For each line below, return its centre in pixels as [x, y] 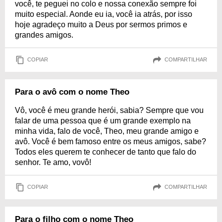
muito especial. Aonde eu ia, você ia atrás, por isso [104, 14]
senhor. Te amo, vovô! [53, 162]
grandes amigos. [44, 35]
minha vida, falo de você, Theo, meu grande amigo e [107, 131]
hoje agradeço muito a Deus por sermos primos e [101, 24]
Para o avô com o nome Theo [72, 92]
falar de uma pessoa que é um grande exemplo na [103, 120]
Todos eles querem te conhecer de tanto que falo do [106, 152]
